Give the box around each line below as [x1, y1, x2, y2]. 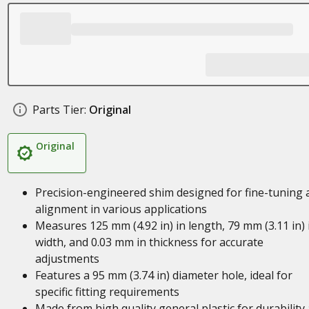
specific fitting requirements [34, 284, 179, 299]
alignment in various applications [34, 201, 207, 217]
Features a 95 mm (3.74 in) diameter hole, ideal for [34, 268, 292, 283]
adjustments [34, 251, 99, 266]
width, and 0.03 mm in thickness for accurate [34, 235, 263, 250]
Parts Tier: [32, 102, 86, 117]
